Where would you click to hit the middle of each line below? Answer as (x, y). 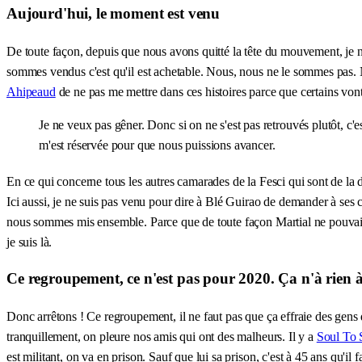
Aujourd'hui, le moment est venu (114, 13)
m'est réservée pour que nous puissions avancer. (157, 145)
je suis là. (29, 242)
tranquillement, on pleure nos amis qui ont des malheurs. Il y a (162, 337)
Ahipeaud (31, 91)
